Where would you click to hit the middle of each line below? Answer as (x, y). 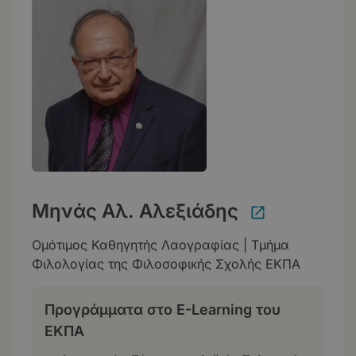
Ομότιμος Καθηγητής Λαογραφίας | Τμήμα (161, 245)
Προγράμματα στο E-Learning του (163, 310)
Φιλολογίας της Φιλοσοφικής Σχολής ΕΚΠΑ (166, 264)
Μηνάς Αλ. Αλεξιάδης (135, 211)
